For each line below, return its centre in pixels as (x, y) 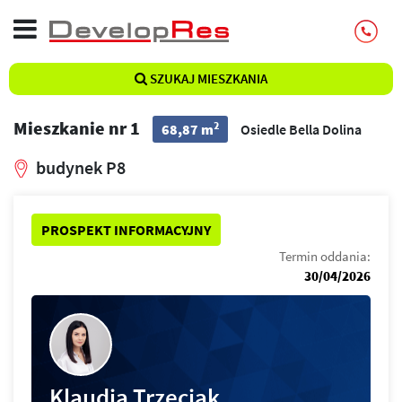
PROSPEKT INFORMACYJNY (126, 230)
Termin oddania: (325, 256)
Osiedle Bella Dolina (301, 129)
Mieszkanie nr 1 (79, 128)
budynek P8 (81, 167)
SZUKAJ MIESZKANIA (207, 79)
